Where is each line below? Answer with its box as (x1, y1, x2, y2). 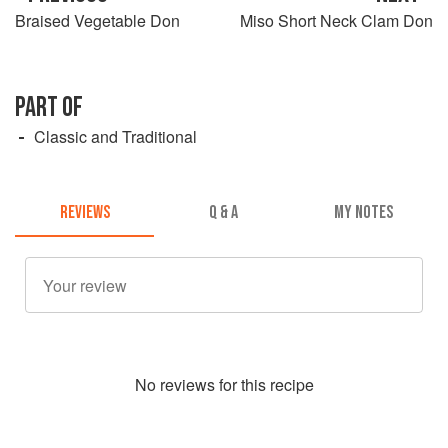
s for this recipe (206, 373, 314, 397)
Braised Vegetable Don (15, 8, 180, 32)
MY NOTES (333, 202, 393, 224)
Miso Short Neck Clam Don (240, 8, 433, 32)
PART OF (15, 90, 83, 124)
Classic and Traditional (34, 124, 197, 148)
